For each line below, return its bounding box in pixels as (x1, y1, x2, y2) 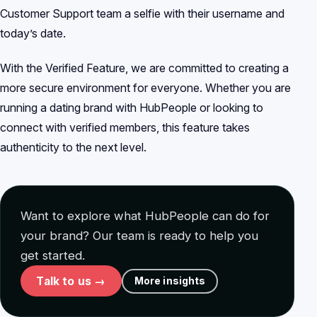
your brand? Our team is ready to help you (21, 229, 258, 243)
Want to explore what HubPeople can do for (21, 209, 270, 224)
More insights (134, 275, 206, 287)
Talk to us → (36, 274, 106, 288)
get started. (21, 248, 85, 263)
